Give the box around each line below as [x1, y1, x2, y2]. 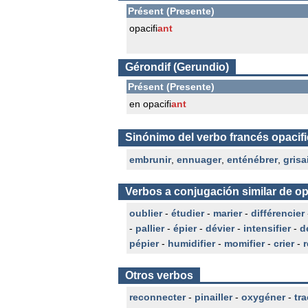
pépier [129, 238, 159, 249]
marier [213, 208, 242, 219]
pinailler [195, 291, 232, 302]
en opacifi [129, 98, 171, 109]
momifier [224, 238, 265, 249]
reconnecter [129, 291, 186, 302]
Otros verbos [125, 269, 193, 281]
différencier [251, 208, 305, 219]
